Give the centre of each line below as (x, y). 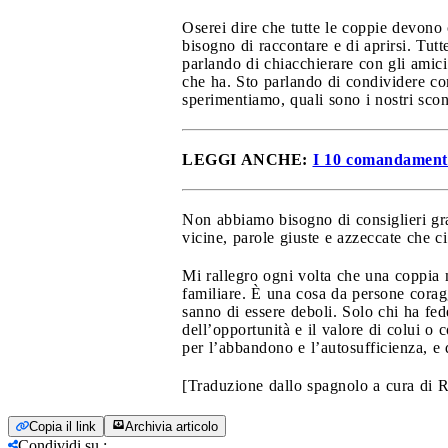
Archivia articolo (171, 426)
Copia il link (62, 426)
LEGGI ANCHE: (247, 159)
